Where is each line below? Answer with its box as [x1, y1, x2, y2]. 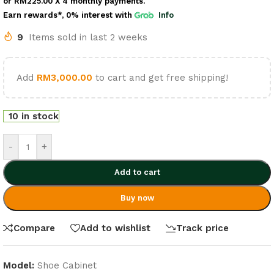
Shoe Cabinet [37, 260, 97, 271]
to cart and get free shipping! [92, 72, 228, 83]
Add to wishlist [80, 222, 150, 234]
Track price [176, 222, 229, 234]
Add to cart [114, 168, 160, 177]
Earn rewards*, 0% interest [3, 10, 113, 20]
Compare [13, 222, 55, 234]
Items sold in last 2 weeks [29, 32, 147, 43]
